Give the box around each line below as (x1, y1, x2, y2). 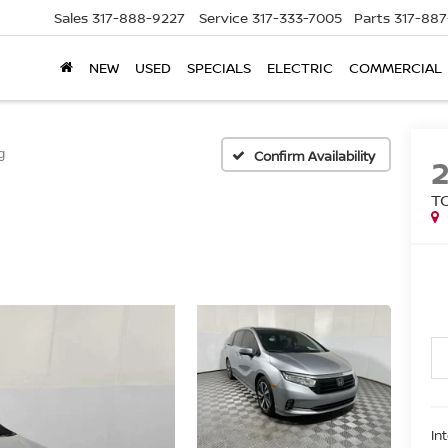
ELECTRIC (267, 58, 333, 78)
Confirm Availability (254, 146, 375, 165)
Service (199, 8, 248, 28)
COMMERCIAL (349, 58, 442, 78)
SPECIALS (187, 58, 251, 78)
